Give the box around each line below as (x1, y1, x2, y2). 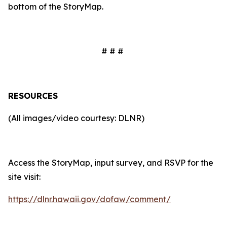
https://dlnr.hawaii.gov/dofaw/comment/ (8, 194, 171, 204)
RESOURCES (8, 91, 58, 101)
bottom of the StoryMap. (8, 2, 103, 12)
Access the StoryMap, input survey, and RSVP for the (8, 158, 213, 168)
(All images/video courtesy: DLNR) (8, 113, 146, 123)
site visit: (8, 172, 41, 182)
